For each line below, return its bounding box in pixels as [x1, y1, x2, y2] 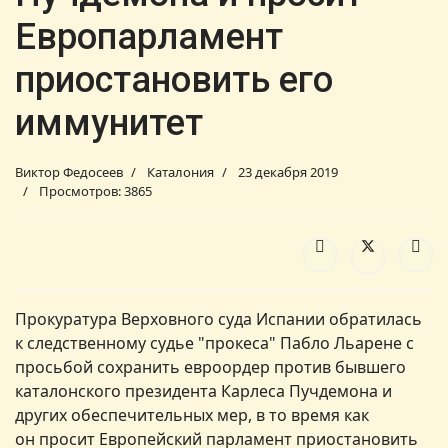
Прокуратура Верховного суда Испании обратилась [15, 307, 422, 330]
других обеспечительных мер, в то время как [15, 403, 369, 426]
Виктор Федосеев [15, 163, 123, 182]
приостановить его [15, 59, 333, 102]
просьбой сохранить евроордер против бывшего [15, 355, 406, 378]
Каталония [147, 163, 214, 182]
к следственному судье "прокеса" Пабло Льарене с [15, 331, 414, 354]
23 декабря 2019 [238, 163, 338, 182]
